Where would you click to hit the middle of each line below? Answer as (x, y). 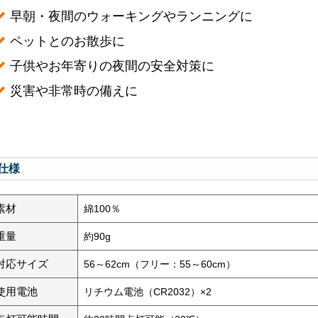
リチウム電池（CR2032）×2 (148, 292)
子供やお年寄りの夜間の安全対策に (112, 66)
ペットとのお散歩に (67, 41)
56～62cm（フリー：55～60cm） (160, 264)
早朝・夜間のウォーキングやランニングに (131, 16)
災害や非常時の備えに (73, 91)
